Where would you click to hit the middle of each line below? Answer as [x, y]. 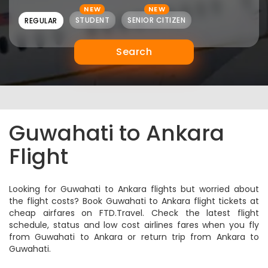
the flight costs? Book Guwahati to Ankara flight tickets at [134, 201]
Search [134, 52]
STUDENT [92, 20]
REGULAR [41, 21]
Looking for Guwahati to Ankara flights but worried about [134, 189]
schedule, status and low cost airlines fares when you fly [134, 225]
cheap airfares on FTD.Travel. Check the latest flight [134, 213]
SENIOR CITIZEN [156, 20]
